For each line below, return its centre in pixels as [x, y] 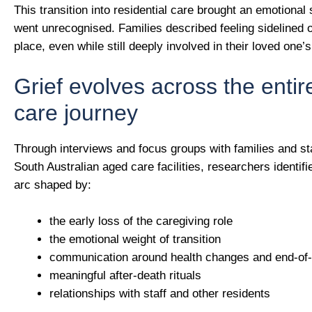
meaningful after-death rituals [125, 275]
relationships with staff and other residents [160, 293]
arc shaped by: [53, 185]
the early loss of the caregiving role [141, 221]
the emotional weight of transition [135, 239]
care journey [76, 113]
